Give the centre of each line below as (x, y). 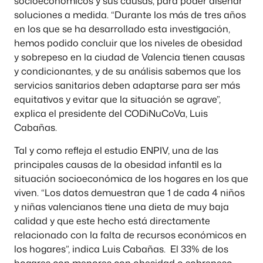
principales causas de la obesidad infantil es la (118, 164)
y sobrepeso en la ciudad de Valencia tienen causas (129, 57)
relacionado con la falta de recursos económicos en (130, 235)
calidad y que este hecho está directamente (112, 220)
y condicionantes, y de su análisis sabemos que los (127, 71)
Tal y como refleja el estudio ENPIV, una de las (116, 150)
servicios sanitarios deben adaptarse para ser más (127, 85)
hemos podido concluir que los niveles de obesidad (128, 43)
